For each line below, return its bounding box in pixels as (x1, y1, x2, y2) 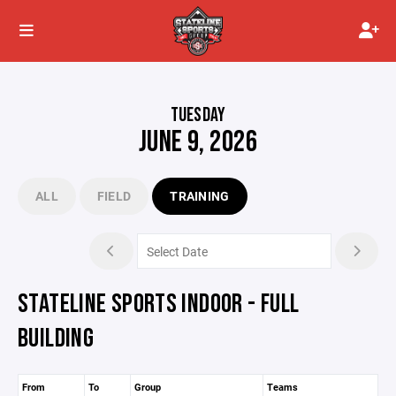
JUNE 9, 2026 (139, 125, 257, 160)
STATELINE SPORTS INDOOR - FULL (18, 288, 300, 320)
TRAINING (170, 187, 230, 204)
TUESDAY (170, 103, 226, 127)
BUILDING (18, 323, 94, 354)
